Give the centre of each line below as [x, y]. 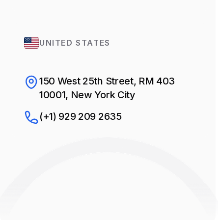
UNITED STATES [75, 42]
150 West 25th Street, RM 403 [107, 81]
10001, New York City [87, 95]
